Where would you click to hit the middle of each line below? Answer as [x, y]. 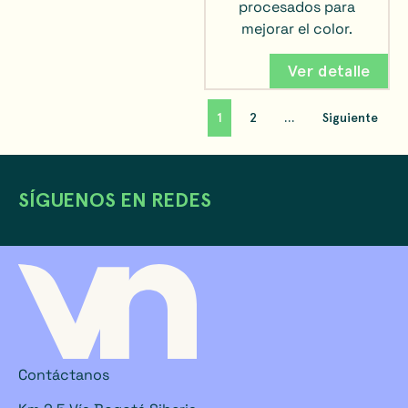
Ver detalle [329, 71]
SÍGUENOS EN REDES [115, 200]
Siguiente [350, 118]
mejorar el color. [297, 29]
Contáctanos [64, 375]
